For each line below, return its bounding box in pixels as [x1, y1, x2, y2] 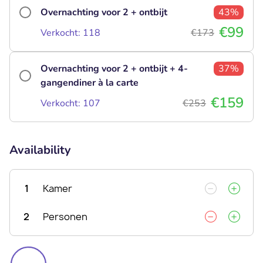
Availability [9, 141, 71, 158]
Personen [43, 210, 87, 223]
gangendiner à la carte [41, 76, 139, 89]
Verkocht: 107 [41, 96, 100, 110]
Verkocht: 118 [41, 26, 100, 39]
